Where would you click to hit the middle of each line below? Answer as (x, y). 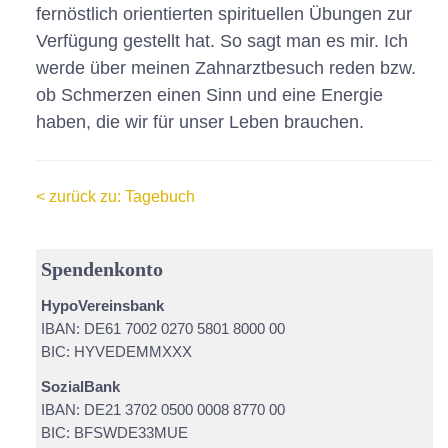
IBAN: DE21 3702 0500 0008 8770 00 (162, 409)
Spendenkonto (101, 269)
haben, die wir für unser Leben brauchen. (199, 122)
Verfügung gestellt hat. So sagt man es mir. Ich (221, 41)
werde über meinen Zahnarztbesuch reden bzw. (225, 68)
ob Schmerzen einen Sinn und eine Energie (209, 95)
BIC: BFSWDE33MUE (114, 432)
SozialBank (80, 386)
